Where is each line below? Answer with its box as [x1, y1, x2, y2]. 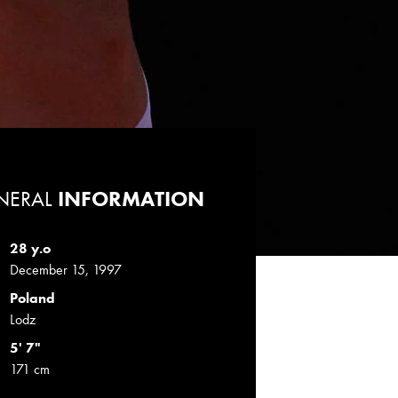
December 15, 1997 [9, 260, 122, 279]
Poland [9, 289, 55, 307]
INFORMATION [52, 185, 204, 212]
